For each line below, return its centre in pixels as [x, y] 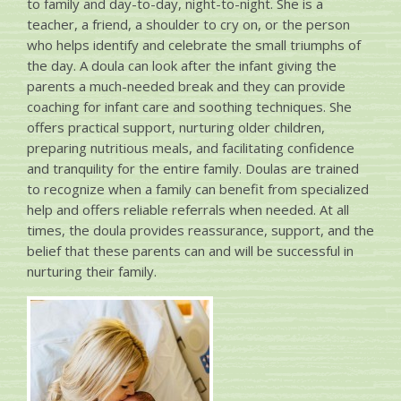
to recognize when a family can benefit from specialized [198, 189]
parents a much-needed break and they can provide [186, 86]
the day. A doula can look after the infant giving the [182, 65]
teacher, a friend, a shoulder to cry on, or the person [188, 24]
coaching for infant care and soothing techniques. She [189, 107]
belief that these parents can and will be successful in [190, 251]
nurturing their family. [92, 271]
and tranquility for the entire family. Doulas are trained [193, 168]
